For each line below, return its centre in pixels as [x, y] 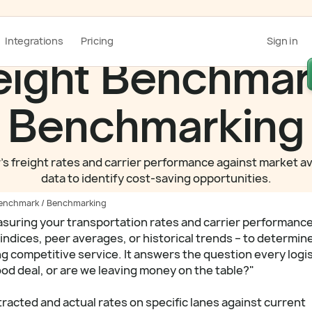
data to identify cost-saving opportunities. [156, 179]
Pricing [97, 41]
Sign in [282, 41]
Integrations [34, 41]
